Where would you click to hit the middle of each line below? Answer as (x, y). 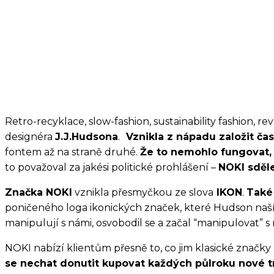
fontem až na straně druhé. (72, 152)
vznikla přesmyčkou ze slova (143, 193)
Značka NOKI (39, 193)
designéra (30, 137)
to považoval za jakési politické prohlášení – (112, 168)
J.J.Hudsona (87, 137)
